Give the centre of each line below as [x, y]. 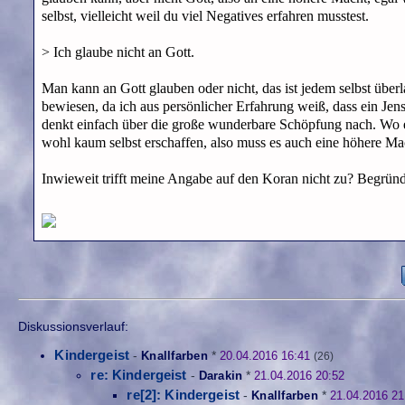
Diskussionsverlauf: [74, 326]
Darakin [221, 376]
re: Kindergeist [139, 375]
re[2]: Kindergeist [184, 395]
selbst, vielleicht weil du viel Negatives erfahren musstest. [205, 16]
